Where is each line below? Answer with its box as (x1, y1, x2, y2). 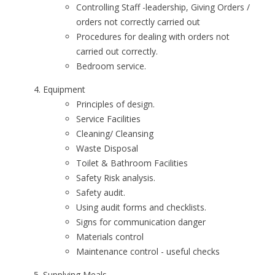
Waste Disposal (76, 142, 138, 154)
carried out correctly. (76, 45, 158, 57)
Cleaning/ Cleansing (76, 128, 153, 139)
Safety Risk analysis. (76, 172, 155, 184)
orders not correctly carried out (76, 16, 200, 28)
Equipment (43, 83, 85, 95)
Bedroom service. (76, 60, 146, 72)
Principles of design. (76, 98, 155, 110)
